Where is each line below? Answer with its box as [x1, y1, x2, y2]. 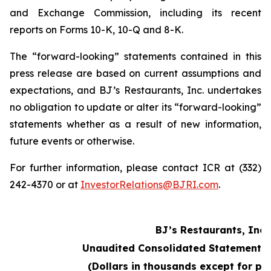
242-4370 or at [10, 178, 80, 191]
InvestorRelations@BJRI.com [80, 178, 218, 191]
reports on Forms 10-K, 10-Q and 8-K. [10, 24, 183, 36]
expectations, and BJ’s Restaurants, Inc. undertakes [10, 84, 261, 96]
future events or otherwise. [10, 135, 134, 147]
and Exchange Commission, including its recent [10, 7, 261, 19]
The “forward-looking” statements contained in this [10, 50, 261, 62]
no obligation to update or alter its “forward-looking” [10, 101, 261, 113]
